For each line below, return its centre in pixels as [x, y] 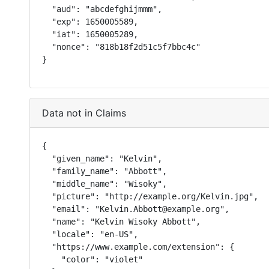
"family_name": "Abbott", [104, 171]
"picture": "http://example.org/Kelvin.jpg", [150, 196]
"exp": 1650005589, [90, 22]
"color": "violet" [92, 259]
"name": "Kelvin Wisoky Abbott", [121, 222]
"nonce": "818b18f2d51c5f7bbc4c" [121, 47]
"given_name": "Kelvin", [102, 159]
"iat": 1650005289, [90, 34]
